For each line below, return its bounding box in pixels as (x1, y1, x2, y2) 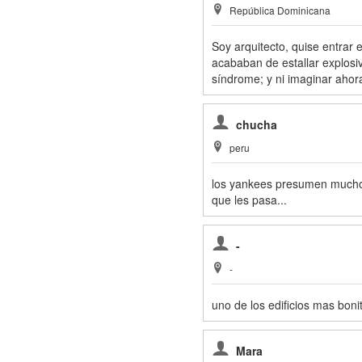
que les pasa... (211, 192, 287, 208)
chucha (235, 116, 277, 133)
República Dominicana (229, 3, 330, 18)
